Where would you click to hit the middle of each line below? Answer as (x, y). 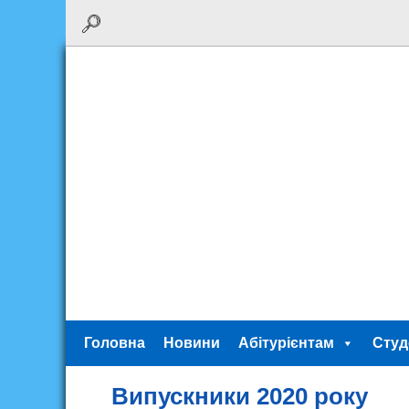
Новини (192, 343)
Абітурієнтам (286, 343)
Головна (115, 343)
